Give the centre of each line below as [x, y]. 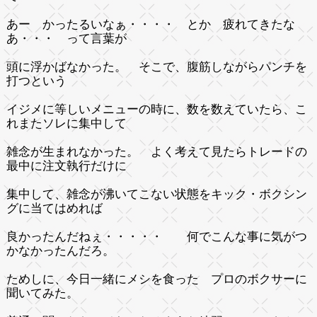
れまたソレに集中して [66, 123]
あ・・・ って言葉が [66, 38]
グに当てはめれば [54, 208]
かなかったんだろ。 [60, 250]
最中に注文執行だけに [66, 166]
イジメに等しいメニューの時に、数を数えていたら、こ [156, 109]
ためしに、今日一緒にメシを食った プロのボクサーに [156, 279]
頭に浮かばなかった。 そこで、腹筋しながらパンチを [156, 67]
